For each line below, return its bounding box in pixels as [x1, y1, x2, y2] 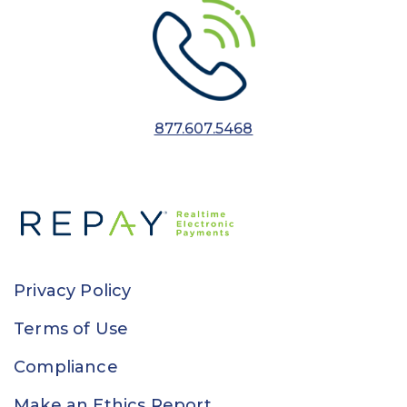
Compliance [14, 357, 118, 378]
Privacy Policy [14, 281, 132, 302]
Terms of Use [14, 319, 129, 340]
